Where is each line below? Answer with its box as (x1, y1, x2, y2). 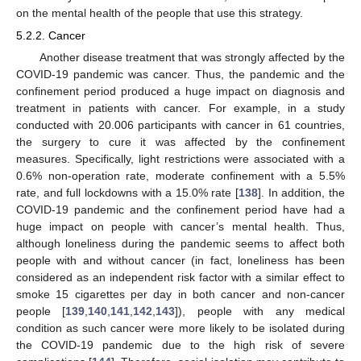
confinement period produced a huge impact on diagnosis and (16, 85, 345, 98)
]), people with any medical (175, 305, 346, 318)
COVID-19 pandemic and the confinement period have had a (16, 203, 345, 217)
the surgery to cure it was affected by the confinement (16, 135, 345, 149)
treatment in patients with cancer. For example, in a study (16, 102, 345, 115)
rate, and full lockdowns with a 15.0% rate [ (16, 186, 239, 200)
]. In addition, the (258, 186, 346, 200)
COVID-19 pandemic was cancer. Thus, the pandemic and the (16, 68, 345, 81)
